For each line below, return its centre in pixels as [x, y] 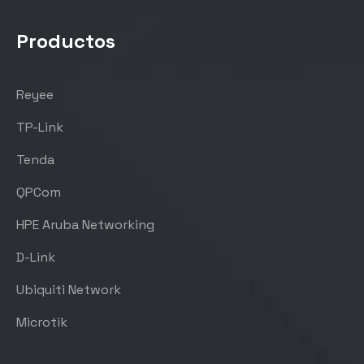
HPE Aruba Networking [85, 224]
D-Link [36, 257]
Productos [66, 41]
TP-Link [40, 127]
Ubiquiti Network [69, 289]
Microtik [42, 322]
